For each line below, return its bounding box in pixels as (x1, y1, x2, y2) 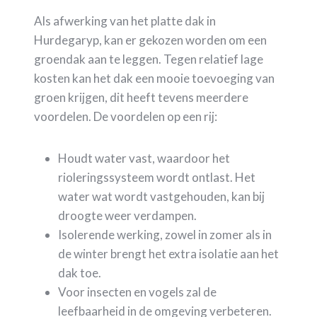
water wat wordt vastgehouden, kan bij (58, 189, 265, 204)
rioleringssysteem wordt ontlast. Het (58, 170, 255, 185)
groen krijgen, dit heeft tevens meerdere (34, 90, 248, 105)
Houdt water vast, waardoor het (58, 151, 230, 166)
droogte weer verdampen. (58, 208, 197, 224)
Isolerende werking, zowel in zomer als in (58, 227, 272, 243)
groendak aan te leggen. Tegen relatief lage (34, 52, 263, 67)
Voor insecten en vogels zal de (58, 284, 217, 300)
